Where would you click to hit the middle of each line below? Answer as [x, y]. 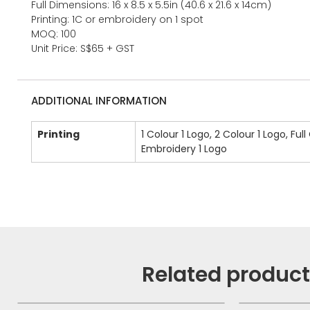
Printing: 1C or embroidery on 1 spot [117, 20]
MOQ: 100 [54, 34]
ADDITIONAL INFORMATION [99, 101]
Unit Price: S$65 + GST [83, 49]
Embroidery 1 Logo [184, 149]
